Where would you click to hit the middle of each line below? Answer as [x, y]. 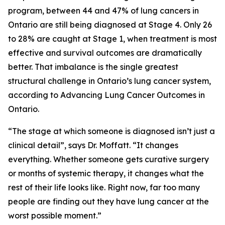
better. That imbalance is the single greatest [93, 67]
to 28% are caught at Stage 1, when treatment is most [113, 39]
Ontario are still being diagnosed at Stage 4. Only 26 [110, 25]
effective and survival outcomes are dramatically [105, 53]
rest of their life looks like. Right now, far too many [104, 187]
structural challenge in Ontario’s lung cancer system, [109, 81]
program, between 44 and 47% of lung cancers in [103, 11]
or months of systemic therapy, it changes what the [106, 173]
